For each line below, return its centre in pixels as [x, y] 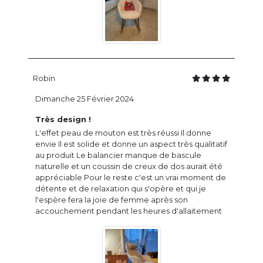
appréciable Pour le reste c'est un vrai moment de [131, 177]
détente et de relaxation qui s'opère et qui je [121, 188]
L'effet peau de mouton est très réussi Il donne [123, 133]
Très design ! [63, 119]
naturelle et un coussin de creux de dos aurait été [129, 166]
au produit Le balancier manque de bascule [118, 155]
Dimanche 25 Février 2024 [85, 99]
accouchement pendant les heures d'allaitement [129, 211]
